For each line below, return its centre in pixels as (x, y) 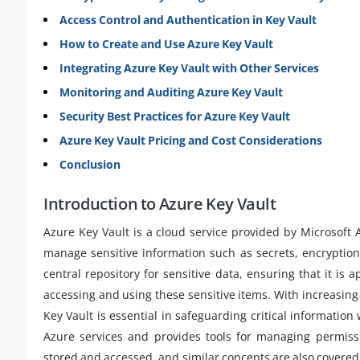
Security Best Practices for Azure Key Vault (175, 116)
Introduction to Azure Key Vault (160, 203)
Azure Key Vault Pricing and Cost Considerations (191, 140)
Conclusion (90, 164)
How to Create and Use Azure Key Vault (166, 43)
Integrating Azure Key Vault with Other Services (189, 67)
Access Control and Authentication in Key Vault (188, 19)
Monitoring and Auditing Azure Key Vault (171, 92)
